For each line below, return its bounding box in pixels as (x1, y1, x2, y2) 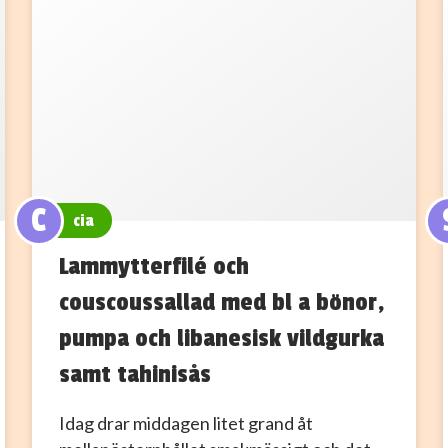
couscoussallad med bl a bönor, (58, 286, 385, 317)
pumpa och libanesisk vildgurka (58, 322, 384, 353)
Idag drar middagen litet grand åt (58, 411, 313, 434)
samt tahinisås (58, 358, 211, 389)
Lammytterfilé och (58, 250, 249, 281)
